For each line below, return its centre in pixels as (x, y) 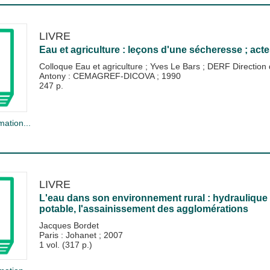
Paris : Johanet (69, 235)
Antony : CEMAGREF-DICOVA (98, 76)
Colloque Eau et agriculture (92, 67)
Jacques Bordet (69, 225)
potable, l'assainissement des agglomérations (143, 209)
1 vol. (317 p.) (65, 244)
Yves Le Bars (176, 67)
